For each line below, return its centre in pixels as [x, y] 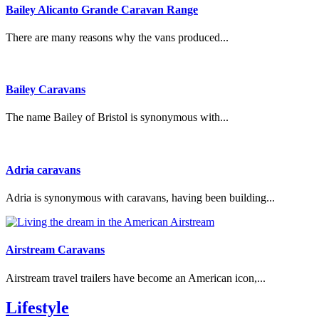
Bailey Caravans [46, 90]
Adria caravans [43, 169]
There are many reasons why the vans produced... [117, 37]
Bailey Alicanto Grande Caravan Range [102, 9]
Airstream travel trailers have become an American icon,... [136, 278]
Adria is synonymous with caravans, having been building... [140, 198]
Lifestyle [37, 308]
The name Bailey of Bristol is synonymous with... [117, 117]
